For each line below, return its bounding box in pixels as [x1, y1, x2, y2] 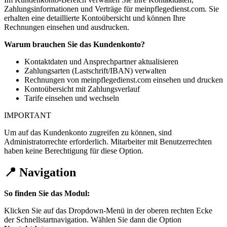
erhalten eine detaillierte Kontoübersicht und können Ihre [4, 13, 185, 22]
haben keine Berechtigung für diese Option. [4, 146, 143, 155]
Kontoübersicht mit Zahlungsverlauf [24, 84, 140, 93]
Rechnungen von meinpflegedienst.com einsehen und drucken [24, 75, 223, 84]
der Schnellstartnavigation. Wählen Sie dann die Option [4, 215, 181, 224]
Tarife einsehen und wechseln [24, 93, 119, 102]
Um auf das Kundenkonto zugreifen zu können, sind [4, 128, 172, 137]
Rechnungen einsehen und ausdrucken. [4, 22, 129, 31]
